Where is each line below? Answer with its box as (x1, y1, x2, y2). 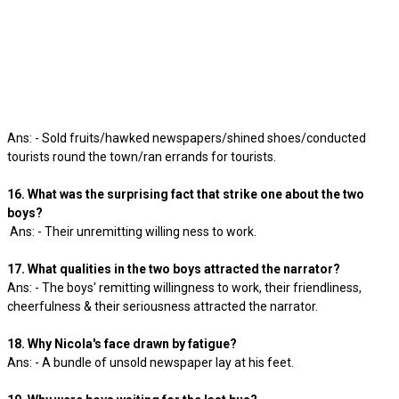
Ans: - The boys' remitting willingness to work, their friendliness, (7, 281, 362, 295)
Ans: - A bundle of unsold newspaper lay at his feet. (7, 355, 294, 370)
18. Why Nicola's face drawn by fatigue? (7, 337, 237, 351)
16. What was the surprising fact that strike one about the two (7, 187, 364, 201)
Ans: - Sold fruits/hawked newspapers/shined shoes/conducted (7, 131, 366, 145)
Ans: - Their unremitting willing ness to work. (7, 224, 262, 239)
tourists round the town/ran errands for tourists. (7, 150, 281, 164)
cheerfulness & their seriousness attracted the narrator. (7, 299, 323, 313)
